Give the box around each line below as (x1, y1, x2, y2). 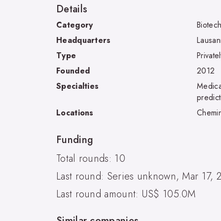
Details (56, 1, 88, 16)
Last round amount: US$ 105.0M (56, 186, 196, 201)
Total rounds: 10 (56, 151, 125, 166)
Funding (56, 132, 94, 147)
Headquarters (56, 34, 111, 46)
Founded (56, 65, 90, 76)
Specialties (56, 80, 99, 92)
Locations (56, 107, 94, 118)
